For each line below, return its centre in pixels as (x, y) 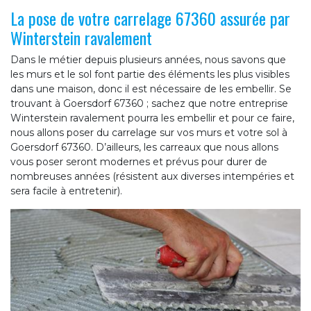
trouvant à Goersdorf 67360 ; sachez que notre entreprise (149, 103)
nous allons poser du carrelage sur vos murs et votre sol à (149, 132)
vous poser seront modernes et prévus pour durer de (139, 161)
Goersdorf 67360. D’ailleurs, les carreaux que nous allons (144, 147)
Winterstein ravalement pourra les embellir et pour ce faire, (152, 118)
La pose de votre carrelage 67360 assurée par (150, 18)
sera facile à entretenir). (66, 191)
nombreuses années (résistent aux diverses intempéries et (152, 176)
